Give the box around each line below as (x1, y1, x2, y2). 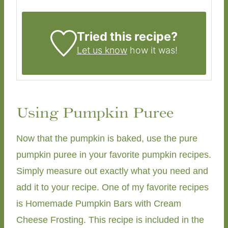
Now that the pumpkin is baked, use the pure (16, 133, 197, 144)
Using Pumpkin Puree (16, 104, 174, 122)
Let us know (76, 45, 127, 56)
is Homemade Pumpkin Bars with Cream (16, 198, 181, 209)
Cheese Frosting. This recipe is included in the (16, 215, 204, 225)
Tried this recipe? (76, 29, 178, 44)
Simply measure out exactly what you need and (16, 166, 208, 177)
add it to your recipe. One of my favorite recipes (16, 182, 209, 193)
